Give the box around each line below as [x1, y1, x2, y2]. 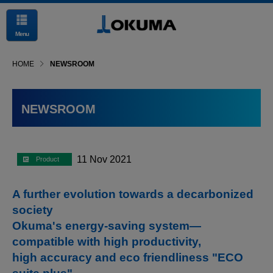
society [12, 204, 53, 216]
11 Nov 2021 [77, 154, 132, 165]
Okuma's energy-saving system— [12, 219, 201, 232]
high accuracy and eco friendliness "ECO [12, 251, 243, 264]
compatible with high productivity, [12, 235, 201, 248]
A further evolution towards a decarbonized [12, 188, 253, 200]
